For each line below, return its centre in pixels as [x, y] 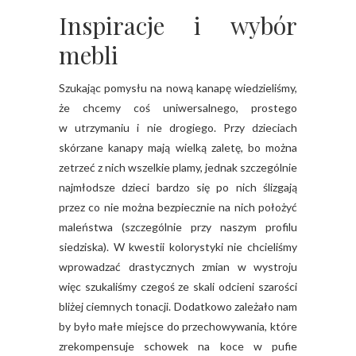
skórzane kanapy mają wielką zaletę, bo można [178, 147]
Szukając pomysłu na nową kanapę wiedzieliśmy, [178, 87]
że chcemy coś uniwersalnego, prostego [178, 107]
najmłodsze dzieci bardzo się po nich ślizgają [178, 187]
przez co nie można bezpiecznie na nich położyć [178, 207]
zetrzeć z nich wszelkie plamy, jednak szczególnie [178, 167]
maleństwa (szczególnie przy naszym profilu [178, 226]
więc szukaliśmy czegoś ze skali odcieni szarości [178, 286]
